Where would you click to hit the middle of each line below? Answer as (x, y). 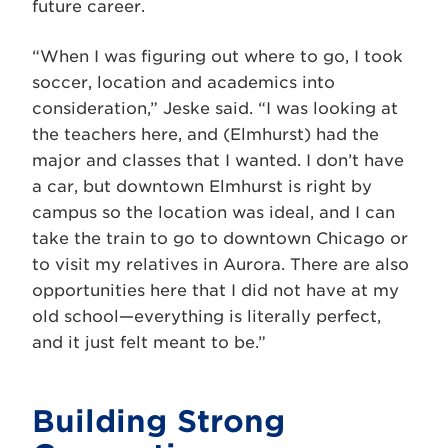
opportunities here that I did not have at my (215, 290)
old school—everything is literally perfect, (206, 316)
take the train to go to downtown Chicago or (220, 238)
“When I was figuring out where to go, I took (217, 56)
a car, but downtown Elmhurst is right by (202, 186)
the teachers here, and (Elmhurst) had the (205, 134)
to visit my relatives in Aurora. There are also (220, 264)
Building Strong (158, 420)
